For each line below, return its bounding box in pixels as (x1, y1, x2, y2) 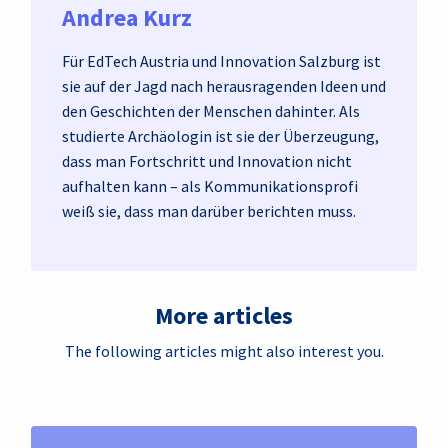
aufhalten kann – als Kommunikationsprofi (62, 176, 358, 196)
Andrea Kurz (62, 2, 192, 33)
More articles (155, 300, 293, 331)
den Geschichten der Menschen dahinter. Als (62, 101, 360, 121)
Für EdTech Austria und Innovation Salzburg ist (62, 51, 381, 71)
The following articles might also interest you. (64, 341, 384, 361)
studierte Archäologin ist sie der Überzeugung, (62, 126, 379, 146)
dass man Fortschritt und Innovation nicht (62, 151, 352, 171)
